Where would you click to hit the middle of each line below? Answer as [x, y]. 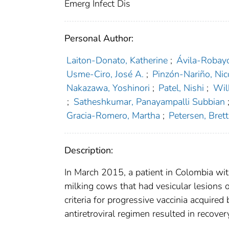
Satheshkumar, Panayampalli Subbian [149, 102]
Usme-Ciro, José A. [105, 74]
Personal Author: [99, 39]
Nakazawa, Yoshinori [108, 88]
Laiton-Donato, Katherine [117, 61]
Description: [89, 151]
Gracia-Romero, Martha [113, 116]
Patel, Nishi [181, 88]
